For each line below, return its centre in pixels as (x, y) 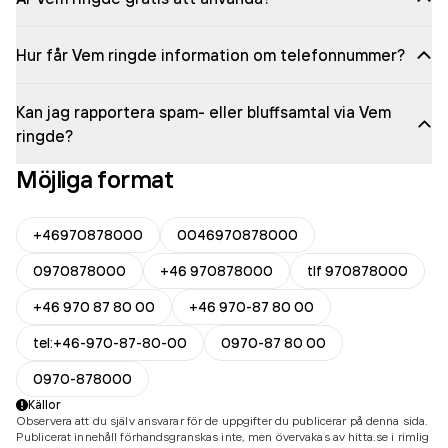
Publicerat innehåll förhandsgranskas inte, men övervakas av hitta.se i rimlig (223, 436)
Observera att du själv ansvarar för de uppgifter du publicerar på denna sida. (222, 420)
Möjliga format (95, 179)
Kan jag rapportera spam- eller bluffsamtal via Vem (203, 112)
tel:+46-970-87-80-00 (110, 343)
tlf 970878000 (357, 271)
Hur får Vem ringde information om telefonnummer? (210, 55)
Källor (44, 404)
